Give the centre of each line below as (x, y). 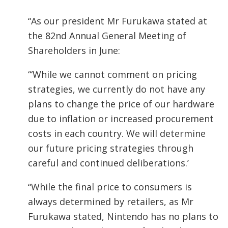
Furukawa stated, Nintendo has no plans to (123, 217)
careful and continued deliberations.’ (108, 163)
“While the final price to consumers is (110, 187)
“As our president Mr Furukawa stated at (118, 21)
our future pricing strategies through (111, 148)
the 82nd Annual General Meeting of (107, 36)
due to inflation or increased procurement (121, 119)
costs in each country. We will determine (117, 134)
